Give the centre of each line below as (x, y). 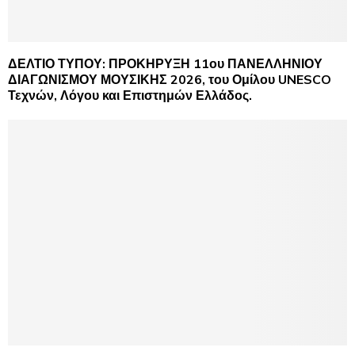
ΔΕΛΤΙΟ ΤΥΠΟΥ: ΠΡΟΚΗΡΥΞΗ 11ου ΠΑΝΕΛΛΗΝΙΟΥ (165, 64)
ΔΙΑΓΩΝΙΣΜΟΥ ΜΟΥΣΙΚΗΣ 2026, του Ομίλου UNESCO (170, 80)
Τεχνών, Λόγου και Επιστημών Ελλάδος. (130, 95)
